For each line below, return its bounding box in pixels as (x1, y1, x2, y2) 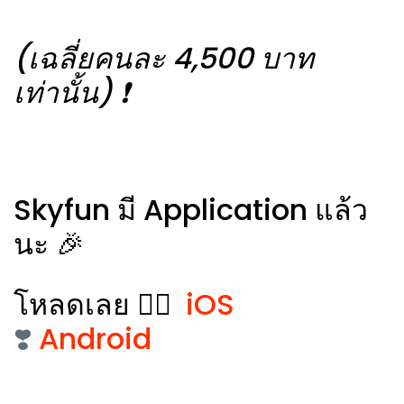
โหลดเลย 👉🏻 (14, 284, 171, 325)
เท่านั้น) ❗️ (14, 72, 129, 113)
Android (39, 318, 151, 359)
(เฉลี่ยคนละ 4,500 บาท (14, 38, 314, 78)
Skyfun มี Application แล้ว (14, 189, 368, 230)
